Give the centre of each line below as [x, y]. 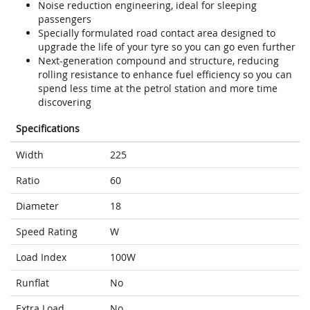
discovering [65, 102]
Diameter [37, 206]
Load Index [41, 257]
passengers [65, 19]
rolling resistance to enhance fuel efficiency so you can [165, 75]
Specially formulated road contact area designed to [157, 33]
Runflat [33, 283]
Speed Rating [47, 232]
